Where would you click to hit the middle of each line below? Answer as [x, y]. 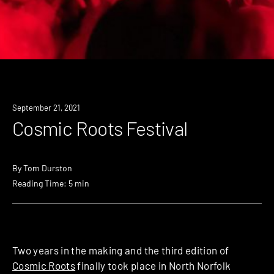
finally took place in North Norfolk [153, 266]
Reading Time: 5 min [51, 183]
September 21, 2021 [46, 108]
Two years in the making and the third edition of [121, 250]
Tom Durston [48, 168]
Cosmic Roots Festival [100, 128]
